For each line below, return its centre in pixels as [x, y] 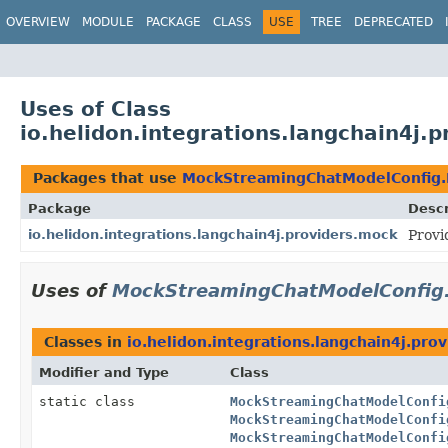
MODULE [108, 22]
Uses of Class [95, 108]
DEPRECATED [393, 22]
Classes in [85, 341]
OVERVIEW [38, 22]
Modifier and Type [104, 372]
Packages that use [107, 177]
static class [91, 401]
